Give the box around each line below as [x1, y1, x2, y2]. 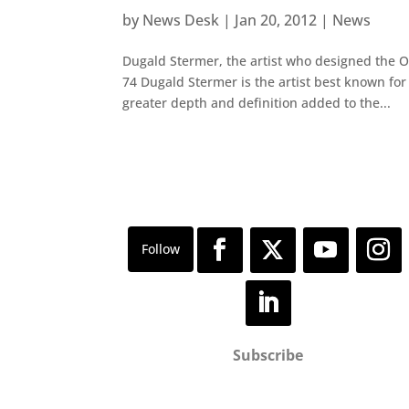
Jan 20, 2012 [235, 10, 318, 31]
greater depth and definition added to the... [122, 94, 392, 112]
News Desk [142, 10, 220, 31]
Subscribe [233, 344, 304, 365]
